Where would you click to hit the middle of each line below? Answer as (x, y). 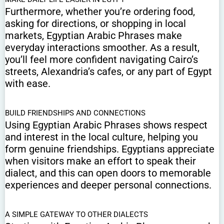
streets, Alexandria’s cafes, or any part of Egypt (108, 71)
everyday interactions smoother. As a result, (102, 47)
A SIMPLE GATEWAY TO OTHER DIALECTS (76, 214)
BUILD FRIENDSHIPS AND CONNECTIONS (75, 113)
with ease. (28, 83)
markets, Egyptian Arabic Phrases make (93, 35)
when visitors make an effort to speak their (100, 161)
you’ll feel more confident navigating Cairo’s (101, 59)
